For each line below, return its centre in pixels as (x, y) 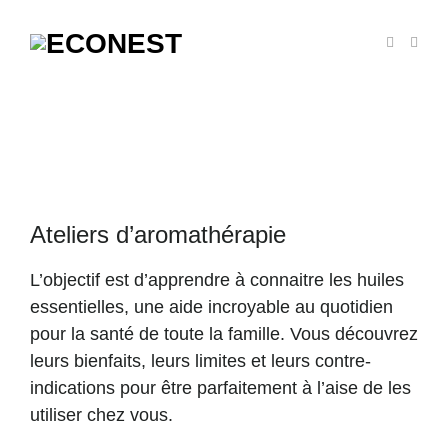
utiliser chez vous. (101, 415)
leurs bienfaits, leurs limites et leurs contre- (200, 361)
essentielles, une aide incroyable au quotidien (211, 307)
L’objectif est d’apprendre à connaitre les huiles (217, 280)
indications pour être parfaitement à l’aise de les (220, 388)
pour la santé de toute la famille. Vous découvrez (224, 334)
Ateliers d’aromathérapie (158, 234)
